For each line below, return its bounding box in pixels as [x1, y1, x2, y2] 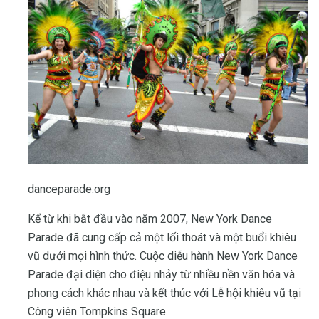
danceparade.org [28, 182, 110, 196]
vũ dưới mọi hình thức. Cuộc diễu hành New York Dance [28, 249, 298, 263]
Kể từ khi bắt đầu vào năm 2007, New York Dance [28, 211, 272, 226]
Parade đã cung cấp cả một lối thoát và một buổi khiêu [28, 230, 296, 244]
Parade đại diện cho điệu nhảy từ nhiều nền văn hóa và [28, 267, 295, 281]
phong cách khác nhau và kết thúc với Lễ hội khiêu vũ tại [28, 286, 301, 300]
